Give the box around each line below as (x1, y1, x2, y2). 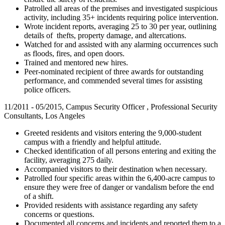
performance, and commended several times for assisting (24, 76, 202, 85)
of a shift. (24, 191, 54, 200)
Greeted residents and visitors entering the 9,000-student (24, 128, 201, 137)
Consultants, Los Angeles (4, 111, 85, 120)
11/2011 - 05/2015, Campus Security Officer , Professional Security (4, 102, 217, 111)
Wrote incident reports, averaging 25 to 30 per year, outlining (24, 22, 216, 31)
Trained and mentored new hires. (24, 58, 128, 67)
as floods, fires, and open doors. (24, 49, 125, 58)
